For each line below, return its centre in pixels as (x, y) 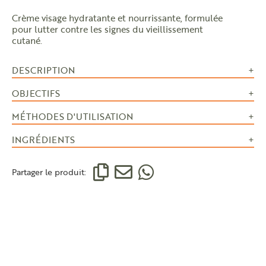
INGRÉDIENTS (43, 140)
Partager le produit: (49, 172)
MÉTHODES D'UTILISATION (72, 116)
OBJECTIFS (36, 93)
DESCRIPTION (43, 70)
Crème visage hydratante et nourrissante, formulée (117, 18)
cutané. (27, 40)
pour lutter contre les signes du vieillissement (107, 29)
